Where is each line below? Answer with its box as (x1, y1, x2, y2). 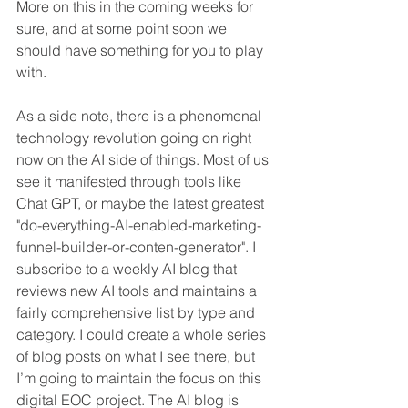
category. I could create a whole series (16, 324, 270, 343)
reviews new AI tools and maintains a (16, 280, 260, 300)
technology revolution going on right (16, 127, 255, 147)
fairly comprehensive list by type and (16, 302, 259, 321)
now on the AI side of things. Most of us (16, 149, 272, 168)
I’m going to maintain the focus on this (16, 368, 265, 387)
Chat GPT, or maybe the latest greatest (16, 193, 268, 212)
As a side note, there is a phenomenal (16, 106, 265, 125)
